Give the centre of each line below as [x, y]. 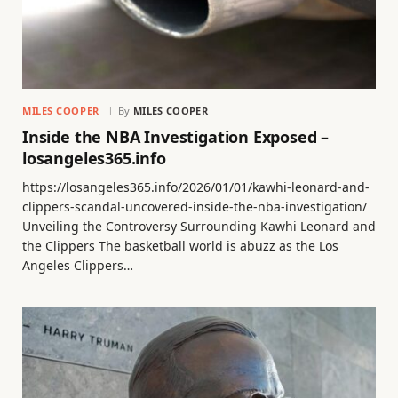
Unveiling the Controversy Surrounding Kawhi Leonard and [199, 226]
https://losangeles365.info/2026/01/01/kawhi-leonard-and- [196, 187]
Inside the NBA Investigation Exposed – [176, 136]
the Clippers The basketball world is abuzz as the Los [180, 245]
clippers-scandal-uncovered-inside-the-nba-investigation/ [195, 206]
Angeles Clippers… [78, 265]
